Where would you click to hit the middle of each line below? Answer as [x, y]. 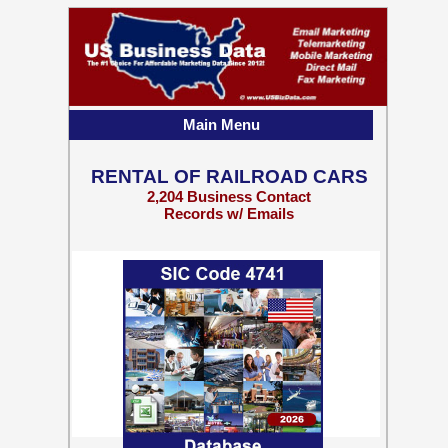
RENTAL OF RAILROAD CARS [229, 176]
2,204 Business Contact [229, 196]
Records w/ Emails [229, 213]
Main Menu [221, 124]
